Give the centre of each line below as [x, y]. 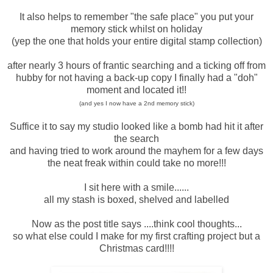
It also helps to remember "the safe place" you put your [136, 16]
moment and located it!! [136, 90]
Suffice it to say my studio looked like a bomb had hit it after [136, 126]
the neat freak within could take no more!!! [136, 163]
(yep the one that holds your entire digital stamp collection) [136, 41]
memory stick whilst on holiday [136, 29]
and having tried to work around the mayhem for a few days [136, 151]
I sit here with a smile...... [136, 187]
